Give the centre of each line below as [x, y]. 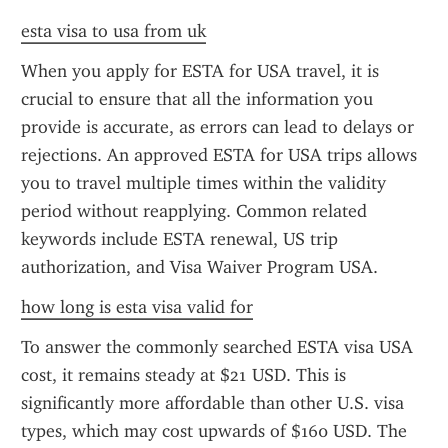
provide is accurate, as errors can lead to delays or [217, 127]
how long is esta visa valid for [137, 307]
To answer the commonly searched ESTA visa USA [217, 347]
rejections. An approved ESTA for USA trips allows [219, 155]
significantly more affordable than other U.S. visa [212, 403]
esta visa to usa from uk [113, 31]
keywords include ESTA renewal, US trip [179, 239]
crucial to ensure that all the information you [197, 99]
